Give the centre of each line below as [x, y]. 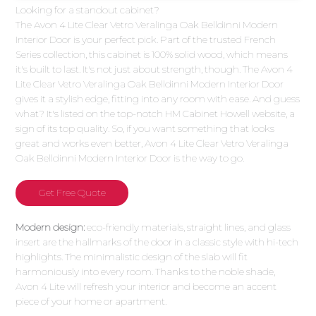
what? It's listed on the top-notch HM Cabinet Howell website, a [156, 113]
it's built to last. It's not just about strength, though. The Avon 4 [154, 69]
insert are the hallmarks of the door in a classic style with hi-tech [157, 242]
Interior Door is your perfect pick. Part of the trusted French [146, 39]
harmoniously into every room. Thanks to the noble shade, [146, 271]
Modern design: [50, 227]
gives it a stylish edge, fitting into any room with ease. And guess [158, 98]
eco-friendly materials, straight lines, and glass [188, 227]
